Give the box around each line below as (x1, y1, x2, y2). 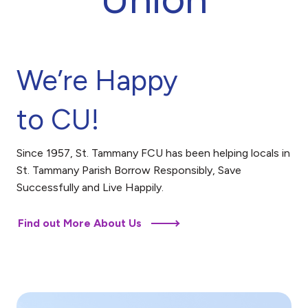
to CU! (16, 102, 100, 136)
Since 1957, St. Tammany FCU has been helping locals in (16, 146, 290, 159)
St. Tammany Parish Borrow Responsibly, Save (16, 164, 241, 177)
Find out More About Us (18, 217, 142, 230)
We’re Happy (16, 63, 178, 97)
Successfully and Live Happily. (16, 181, 164, 194)
